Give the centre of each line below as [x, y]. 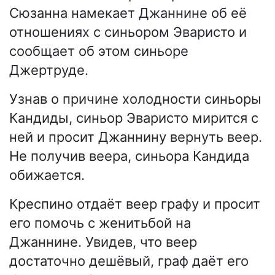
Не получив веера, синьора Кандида [129, 156]
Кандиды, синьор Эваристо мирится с [134, 118]
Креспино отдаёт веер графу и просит [135, 204]
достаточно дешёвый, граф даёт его [129, 261]
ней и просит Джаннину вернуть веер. [136, 137]
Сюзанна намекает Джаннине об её [128, 13]
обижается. [47, 175]
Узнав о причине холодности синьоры [135, 99]
